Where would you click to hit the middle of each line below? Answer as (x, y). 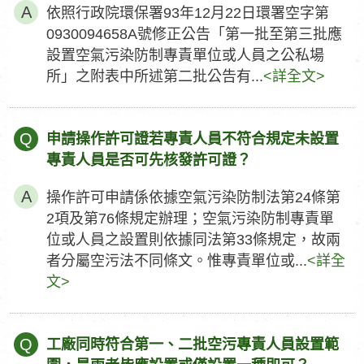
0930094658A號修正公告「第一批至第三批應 (194, 34)
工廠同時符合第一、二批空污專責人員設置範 (193, 344)
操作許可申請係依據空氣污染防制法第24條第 (193, 197)
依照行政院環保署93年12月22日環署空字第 (188, 13)
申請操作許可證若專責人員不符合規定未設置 (193, 139)
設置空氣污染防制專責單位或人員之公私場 (185, 55)
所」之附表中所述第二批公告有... (155, 76)
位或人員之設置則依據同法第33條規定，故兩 (193, 240)
